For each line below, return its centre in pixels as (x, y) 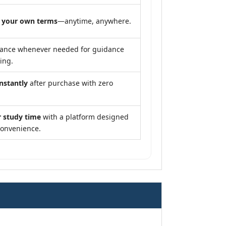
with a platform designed (85, 117)
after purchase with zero (70, 83)
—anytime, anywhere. (94, 21)
